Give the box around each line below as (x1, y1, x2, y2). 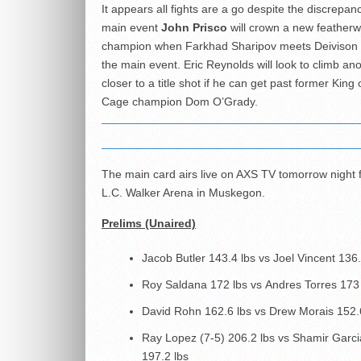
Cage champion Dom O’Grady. (102, 95, 258, 108)
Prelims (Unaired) (102, 217, 196, 230)
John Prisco (161, 21, 227, 34)
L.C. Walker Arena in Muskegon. (102, 186, 265, 199)
